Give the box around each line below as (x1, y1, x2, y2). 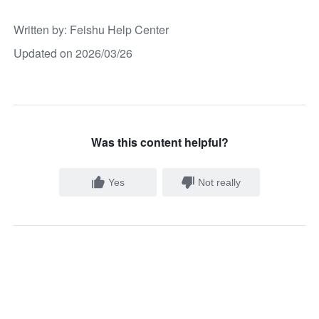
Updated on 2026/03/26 (14, 45, 133, 62)
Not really (198, 177, 241, 189)
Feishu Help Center (70, 21, 169, 38)
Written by (14, 21, 65, 38)
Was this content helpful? (90, 134, 229, 151)
